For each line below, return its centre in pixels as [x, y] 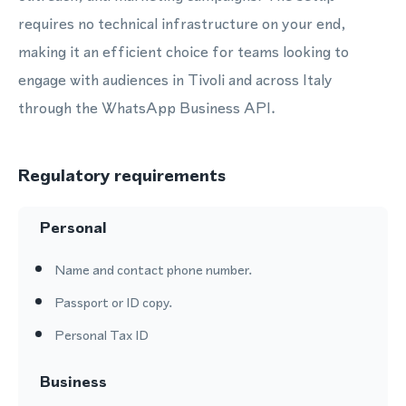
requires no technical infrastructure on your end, [182, 24]
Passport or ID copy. [113, 302]
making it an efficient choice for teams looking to [184, 52]
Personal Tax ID [101, 335]
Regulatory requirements [122, 175]
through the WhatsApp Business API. [147, 108]
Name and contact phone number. [153, 270]
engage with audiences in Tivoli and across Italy [175, 80]
